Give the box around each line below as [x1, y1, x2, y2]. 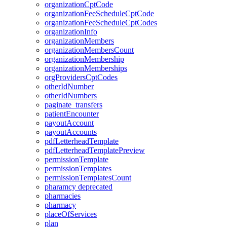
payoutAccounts [45, 128, 97, 136]
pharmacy [45, 201, 76, 209]
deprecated [78, 182, 112, 191]
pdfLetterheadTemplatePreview [45, 146, 145, 155]
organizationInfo [45, 27, 97, 36]
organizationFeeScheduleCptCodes [45, 18, 157, 27]
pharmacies [45, 192, 81, 200]
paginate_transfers [45, 100, 102, 109]
